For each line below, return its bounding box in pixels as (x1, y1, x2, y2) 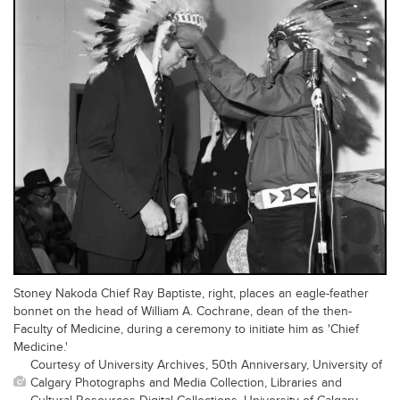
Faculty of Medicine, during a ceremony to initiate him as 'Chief (13, 319, 359, 338)
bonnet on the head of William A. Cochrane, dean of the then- (13, 301, 352, 321)
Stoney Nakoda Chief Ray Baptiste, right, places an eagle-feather (13, 283, 369, 303)
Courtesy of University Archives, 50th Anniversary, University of (30, 354, 382, 374)
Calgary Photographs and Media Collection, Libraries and (30, 372, 342, 392)
